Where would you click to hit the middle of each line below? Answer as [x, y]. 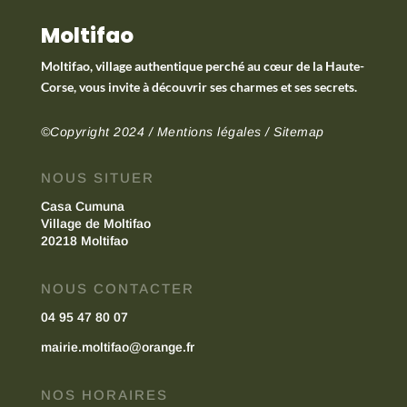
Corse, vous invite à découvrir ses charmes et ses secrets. [199, 86]
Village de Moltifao [95, 223]
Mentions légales [209, 131]
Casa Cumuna [82, 206]
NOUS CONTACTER [117, 288]
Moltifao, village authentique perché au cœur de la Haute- [202, 65]
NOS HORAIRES [104, 394]
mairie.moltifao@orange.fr [117, 347]
